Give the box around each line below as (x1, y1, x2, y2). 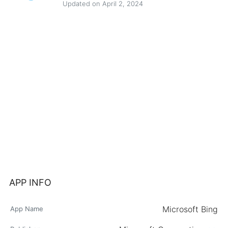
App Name (10, 205, 43, 213)
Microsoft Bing (162, 204, 218, 214)
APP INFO (9, 177, 51, 188)
